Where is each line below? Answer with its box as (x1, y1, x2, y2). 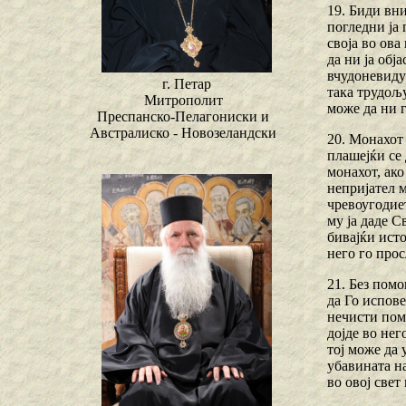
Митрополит (143, 92, 223, 109)
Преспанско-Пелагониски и (97, 109, 269, 125)
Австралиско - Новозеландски (90, 125, 276, 141)
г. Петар (162, 76, 211, 92)
